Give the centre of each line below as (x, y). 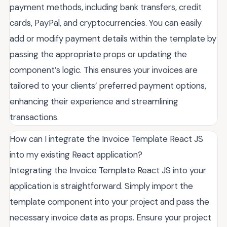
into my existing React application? (76, 154)
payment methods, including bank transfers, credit (106, 7)
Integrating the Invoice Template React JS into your (108, 170)
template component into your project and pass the (109, 201)
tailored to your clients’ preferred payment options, (108, 85)
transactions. (34, 117)
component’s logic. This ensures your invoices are (104, 70)
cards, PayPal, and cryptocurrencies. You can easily (106, 23)
